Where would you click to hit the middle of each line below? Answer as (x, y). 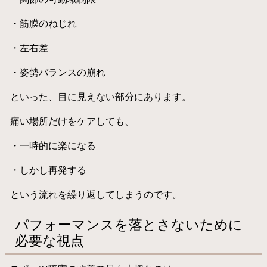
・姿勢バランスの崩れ (58, 72)
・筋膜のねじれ (43, 23)
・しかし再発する (48, 170)
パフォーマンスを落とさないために (129, 224)
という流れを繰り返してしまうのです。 (96, 194)
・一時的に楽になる (53, 145)
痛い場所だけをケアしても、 (72, 121)
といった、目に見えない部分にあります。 (100, 96)
